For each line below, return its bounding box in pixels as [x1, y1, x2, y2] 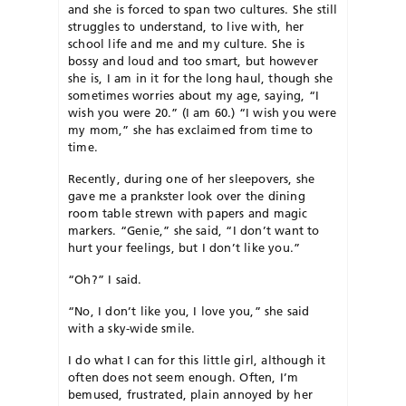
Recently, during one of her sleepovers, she [68, 170, 315, 186]
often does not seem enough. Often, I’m [68, 369, 299, 384]
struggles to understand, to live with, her [68, 18, 304, 34]
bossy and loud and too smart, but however [68, 53, 318, 68]
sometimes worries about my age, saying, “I [68, 87, 320, 102]
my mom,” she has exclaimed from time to [68, 121, 314, 137]
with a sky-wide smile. [68, 320, 196, 335]
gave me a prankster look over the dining [68, 188, 305, 203]
